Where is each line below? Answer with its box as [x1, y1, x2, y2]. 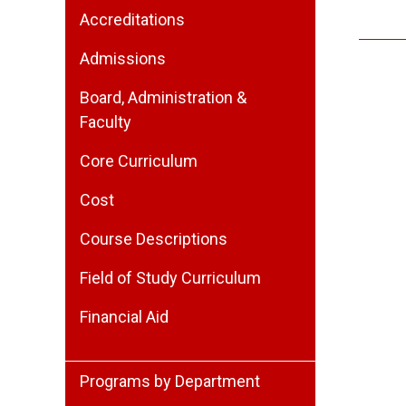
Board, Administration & [80, 88, 246, 107]
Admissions [80, 49, 166, 68]
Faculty [80, 112, 131, 131]
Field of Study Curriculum [80, 268, 261, 287]
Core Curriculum [80, 151, 198, 170]
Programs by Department [80, 372, 260, 391]
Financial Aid [80, 307, 169, 326]
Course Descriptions [80, 229, 227, 248]
